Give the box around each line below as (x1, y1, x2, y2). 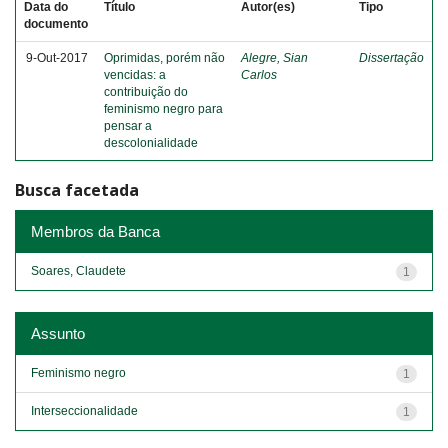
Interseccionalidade (31, 403, 138, 418)
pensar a (104, 119, 152, 133)
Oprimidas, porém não (104, 51, 225, 65)
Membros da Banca (31, 222, 160, 240)
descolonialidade (104, 136, 198, 150)
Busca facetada (15, 179, 139, 201)
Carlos (241, 68, 277, 82)
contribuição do (104, 85, 188, 99)
